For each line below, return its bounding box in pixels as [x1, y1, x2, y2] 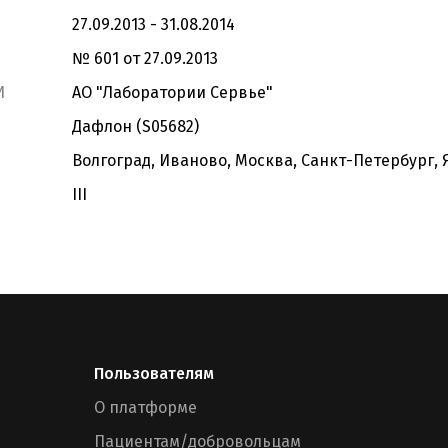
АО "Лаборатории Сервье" [72, 83, 273, 102]
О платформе [94, 398, 197, 417]
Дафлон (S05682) [72, 117, 199, 136]
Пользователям [94, 364, 214, 383]
